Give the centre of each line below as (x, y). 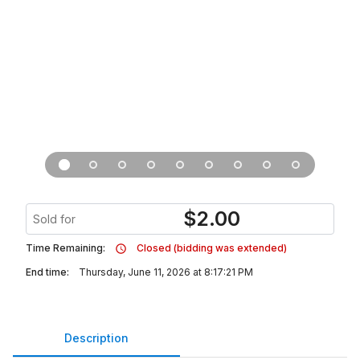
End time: (47, 272)
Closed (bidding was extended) (212, 248)
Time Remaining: (65, 248)
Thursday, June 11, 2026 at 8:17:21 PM (166, 272)
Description (96, 337)
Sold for (54, 219)
